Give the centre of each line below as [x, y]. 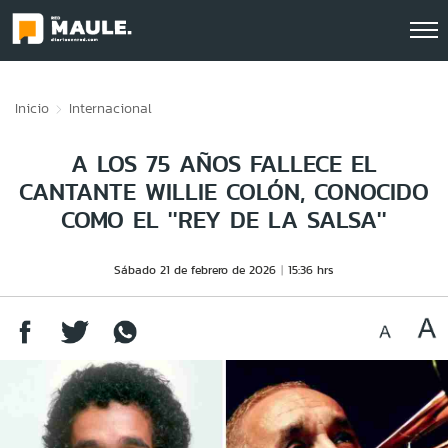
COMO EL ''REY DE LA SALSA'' [224, 219]
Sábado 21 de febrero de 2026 [195, 269]
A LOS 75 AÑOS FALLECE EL [224, 163]
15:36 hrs [311, 269]
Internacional [110, 108]
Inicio [32, 108]
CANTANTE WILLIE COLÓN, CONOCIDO [224, 191]
